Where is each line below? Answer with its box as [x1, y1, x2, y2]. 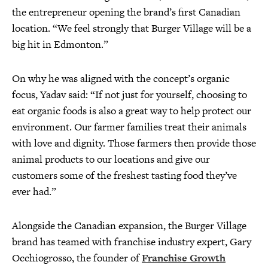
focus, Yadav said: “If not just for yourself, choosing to [12, 87, 247, 102]
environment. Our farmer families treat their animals [12, 120, 246, 134]
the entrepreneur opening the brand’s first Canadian [12, 5, 240, 19]
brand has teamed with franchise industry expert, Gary [12, 234, 251, 249]
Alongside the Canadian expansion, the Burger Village [12, 218, 246, 233]
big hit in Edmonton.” [12, 37, 108, 51]
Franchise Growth [142, 251, 226, 265]
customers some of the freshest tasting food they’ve [12, 168, 237, 182]
